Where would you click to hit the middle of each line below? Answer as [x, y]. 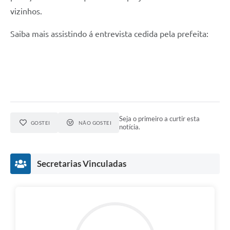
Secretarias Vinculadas [82, 164]
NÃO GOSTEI [95, 123]
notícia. [130, 127]
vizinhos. [26, 12]
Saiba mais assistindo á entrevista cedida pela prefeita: [109, 34]
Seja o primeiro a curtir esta [160, 119]
